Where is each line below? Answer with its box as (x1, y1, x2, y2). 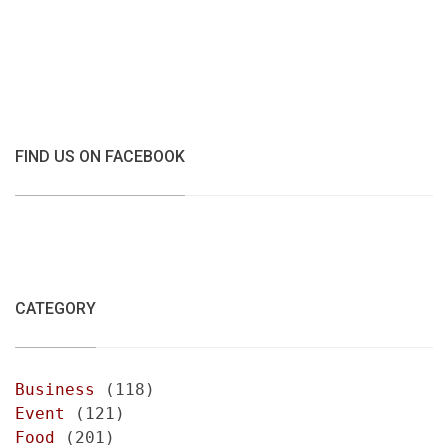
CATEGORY (15, 298, 96, 318)
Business (15, 379, 95, 399)
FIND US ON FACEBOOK (15, 146, 185, 166)
